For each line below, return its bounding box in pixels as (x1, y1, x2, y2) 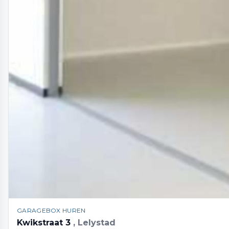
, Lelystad (73, 217, 116, 227)
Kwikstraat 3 (17, 217, 73, 227)
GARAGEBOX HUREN (17, 206, 86, 214)
